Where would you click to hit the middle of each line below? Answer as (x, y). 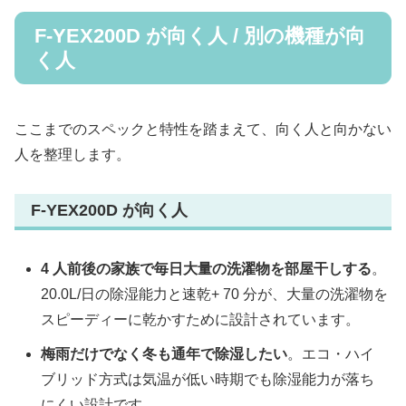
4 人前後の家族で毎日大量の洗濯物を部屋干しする (207, 269)
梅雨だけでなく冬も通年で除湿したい (164, 354)
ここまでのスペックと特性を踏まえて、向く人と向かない (203, 130)
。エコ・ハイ (331, 354)
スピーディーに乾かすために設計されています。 (201, 320)
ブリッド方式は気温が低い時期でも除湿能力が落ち (208, 380)
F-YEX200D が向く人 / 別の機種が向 (200, 36)
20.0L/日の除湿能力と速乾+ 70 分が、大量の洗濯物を (215, 295)
